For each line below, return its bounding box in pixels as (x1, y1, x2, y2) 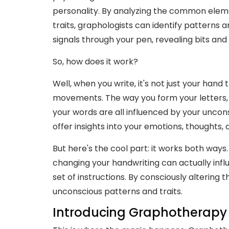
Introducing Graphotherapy (53, 203, 227, 221)
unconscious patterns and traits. (53, 185, 182, 197)
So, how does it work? (53, 55, 140, 67)
